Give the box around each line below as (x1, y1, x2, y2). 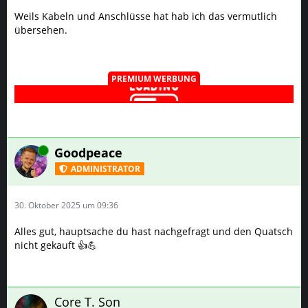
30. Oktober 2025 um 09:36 (14, 199, 118, 211)
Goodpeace (54, 144, 122, 161)
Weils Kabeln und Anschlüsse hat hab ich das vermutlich (14, 10, 277, 23)
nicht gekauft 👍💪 (14, 239, 97, 252)
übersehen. (14, 23, 67, 36)
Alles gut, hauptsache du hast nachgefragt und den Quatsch (14, 225, 293, 238)
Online (14, 144, 39, 156)
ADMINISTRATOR (71, 162, 140, 175)
